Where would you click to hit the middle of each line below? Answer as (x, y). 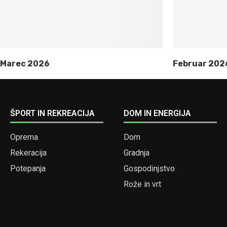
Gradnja (136, 153)
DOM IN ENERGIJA (157, 113)
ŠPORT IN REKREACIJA (52, 113)
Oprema (24, 137)
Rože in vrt (142, 184)
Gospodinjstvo (149, 168)
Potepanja (28, 168)
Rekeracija (28, 153)
